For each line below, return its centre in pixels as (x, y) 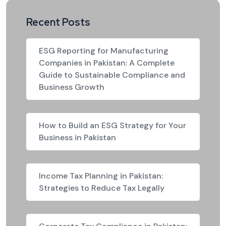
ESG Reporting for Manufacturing (104, 50)
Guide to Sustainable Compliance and (112, 75)
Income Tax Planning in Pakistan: (101, 176)
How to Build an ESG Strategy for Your (112, 125)
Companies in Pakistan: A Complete (107, 63)
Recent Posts (58, 22)
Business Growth (72, 87)
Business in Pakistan (77, 137)
